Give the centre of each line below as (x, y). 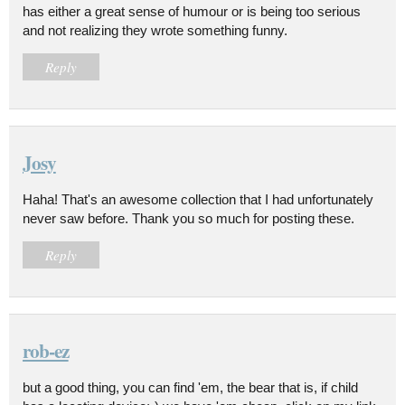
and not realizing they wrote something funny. (155, 30)
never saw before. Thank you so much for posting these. (188, 218)
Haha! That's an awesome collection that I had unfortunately (198, 199)
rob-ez (46, 350)
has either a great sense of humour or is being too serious (192, 11)
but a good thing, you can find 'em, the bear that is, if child (190, 387)
